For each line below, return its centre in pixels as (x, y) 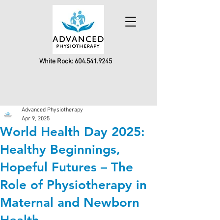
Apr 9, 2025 (36, 119)
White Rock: (57, 62)
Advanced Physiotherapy (52, 110)
